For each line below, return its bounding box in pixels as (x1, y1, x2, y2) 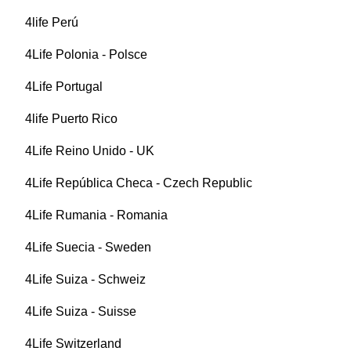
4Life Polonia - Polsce (25, 48, 147, 62)
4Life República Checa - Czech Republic (25, 176, 252, 190)
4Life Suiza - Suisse (25, 305, 136, 319)
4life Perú (25, 16, 78, 30)
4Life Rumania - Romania (25, 208, 168, 223)
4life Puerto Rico (25, 112, 118, 126)
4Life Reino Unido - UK (25, 144, 154, 158)
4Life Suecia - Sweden (25, 241, 151, 255)
